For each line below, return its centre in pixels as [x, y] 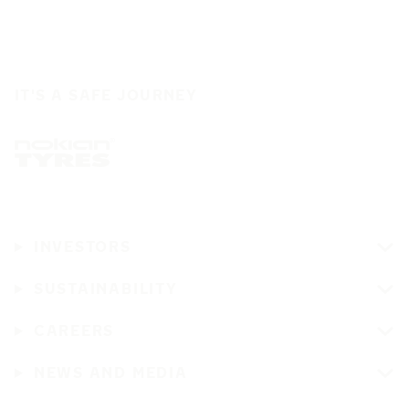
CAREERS [74, 330]
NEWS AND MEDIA [110, 372]
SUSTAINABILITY [105, 288]
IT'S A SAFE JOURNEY [106, 95]
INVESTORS [82, 246]
